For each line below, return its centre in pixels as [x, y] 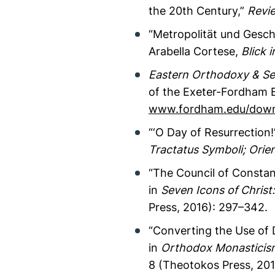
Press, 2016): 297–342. [208, 207]
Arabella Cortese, [195, 51]
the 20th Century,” [198, 10]
